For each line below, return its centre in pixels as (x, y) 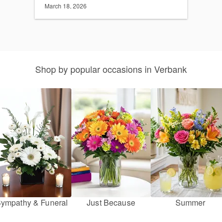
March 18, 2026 (66, 6)
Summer (190, 203)
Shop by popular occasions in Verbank (111, 69)
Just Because (111, 203)
